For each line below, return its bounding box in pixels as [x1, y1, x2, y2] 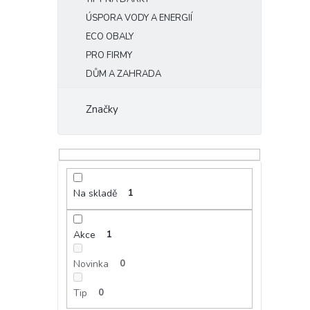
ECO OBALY [86, 30, 134, 43]
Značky [86, 102, 118, 116]
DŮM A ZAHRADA [86, 68, 161, 80]
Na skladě [73, 187, 117, 201]
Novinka [73, 257, 109, 271]
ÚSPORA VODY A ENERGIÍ [86, 12, 192, 24]
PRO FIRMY [86, 49, 132, 62]
